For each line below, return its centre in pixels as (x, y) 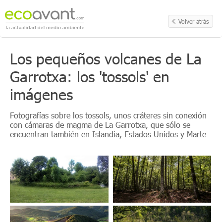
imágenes (41, 94)
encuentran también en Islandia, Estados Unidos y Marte (108, 134)
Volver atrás (194, 21)
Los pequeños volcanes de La (106, 58)
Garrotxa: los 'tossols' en (90, 76)
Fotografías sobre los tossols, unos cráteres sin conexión (108, 115)
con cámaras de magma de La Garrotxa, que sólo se (100, 125)
